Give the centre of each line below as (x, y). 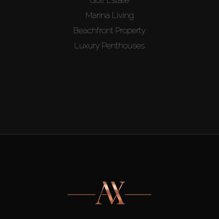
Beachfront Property (109, 30)
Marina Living (109, 15)
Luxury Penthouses (109, 45)
